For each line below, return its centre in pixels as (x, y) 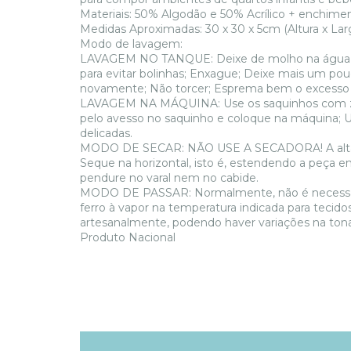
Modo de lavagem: (131, 43)
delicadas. (106, 133)
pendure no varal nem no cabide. (169, 177)
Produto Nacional (128, 237)
